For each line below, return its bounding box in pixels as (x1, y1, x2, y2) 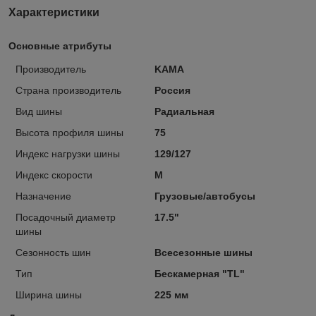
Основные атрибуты (8, 39, 111, 51)
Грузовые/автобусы (154, 190, 255, 202)
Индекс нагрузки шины (16, 147, 120, 159)
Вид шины (16, 105, 62, 117)
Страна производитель (16, 84, 121, 96)
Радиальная (154, 105, 214, 117)
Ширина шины (16, 288, 82, 300)
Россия (154, 84, 190, 96)
